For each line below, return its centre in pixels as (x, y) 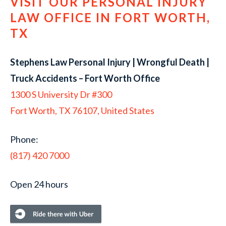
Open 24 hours (39, 184)
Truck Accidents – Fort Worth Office (85, 78)
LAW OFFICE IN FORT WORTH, (110, 17)
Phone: (24, 139)
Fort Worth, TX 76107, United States (82, 110)
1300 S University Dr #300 (61, 94)
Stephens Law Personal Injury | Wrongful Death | (110, 62)
